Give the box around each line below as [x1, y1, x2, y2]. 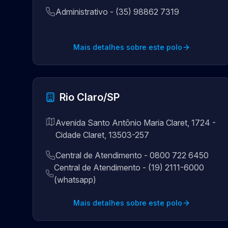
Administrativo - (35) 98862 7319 [55, 7, 179, 17]
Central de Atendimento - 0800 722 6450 [55, 150, 209, 160]
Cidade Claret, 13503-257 [55, 130, 149, 140]
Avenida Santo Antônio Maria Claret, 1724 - [55, 118, 216, 128]
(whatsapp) [53, 175, 96, 185]
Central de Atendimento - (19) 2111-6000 [53, 162, 204, 173]
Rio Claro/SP [60, 91, 120, 103]
